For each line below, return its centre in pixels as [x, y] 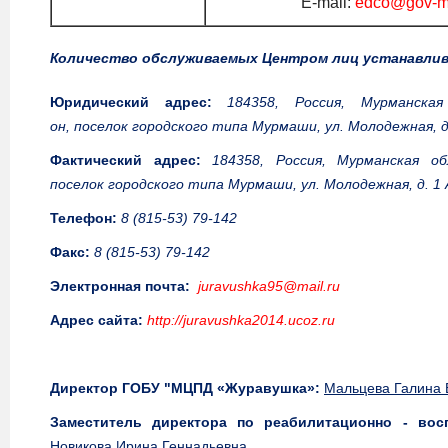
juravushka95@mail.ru [269, 286]
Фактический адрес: [125, 160]
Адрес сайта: [96, 320]
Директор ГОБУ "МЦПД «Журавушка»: [185, 388]
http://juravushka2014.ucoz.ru [241, 320]
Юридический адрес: [131, 102]
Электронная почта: [120, 286]
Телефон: [83, 218]
